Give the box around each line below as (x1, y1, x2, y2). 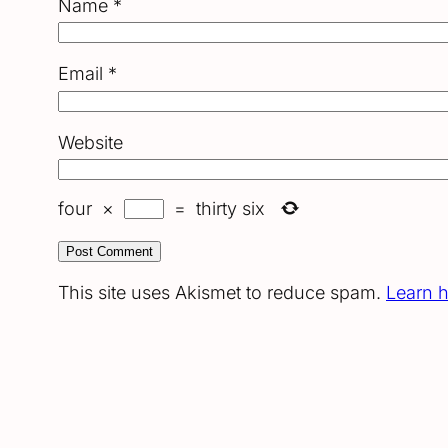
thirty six (196, 197, 265, 219)
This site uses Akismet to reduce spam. (58, 282, 386, 304)
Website (58, 131, 123, 153)
